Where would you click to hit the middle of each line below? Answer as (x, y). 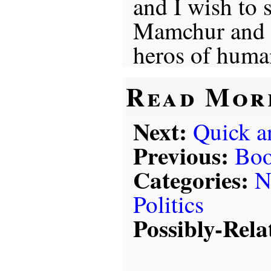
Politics (168, 204)
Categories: (191, 180)
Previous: (181, 155)
